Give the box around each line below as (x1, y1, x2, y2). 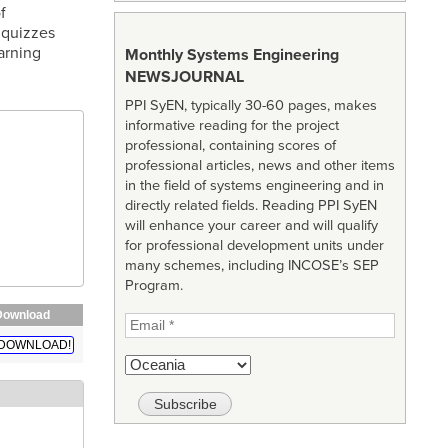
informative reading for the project (124, 117, 339, 135)
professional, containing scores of (124, 137, 336, 155)
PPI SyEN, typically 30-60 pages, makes (124, 97, 377, 115)
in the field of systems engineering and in (124, 177, 384, 195)
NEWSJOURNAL (124, 66, 244, 87)
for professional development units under (124, 237, 384, 255)
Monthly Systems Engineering (124, 44, 339, 65)
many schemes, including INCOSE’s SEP (124, 257, 379, 275)
